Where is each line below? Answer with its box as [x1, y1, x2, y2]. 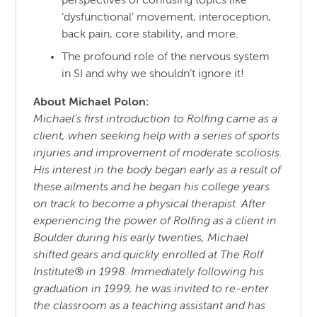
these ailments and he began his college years [33, 181, 270, 193]
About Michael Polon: [33, 96, 150, 108]
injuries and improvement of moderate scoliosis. [33, 147, 283, 159]
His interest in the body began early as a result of [33, 164, 282, 176]
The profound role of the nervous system [62, 51, 270, 63]
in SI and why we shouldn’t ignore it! [62, 68, 245, 80]
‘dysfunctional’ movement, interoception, [62, 11, 272, 23]
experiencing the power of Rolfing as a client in [33, 215, 277, 227]
